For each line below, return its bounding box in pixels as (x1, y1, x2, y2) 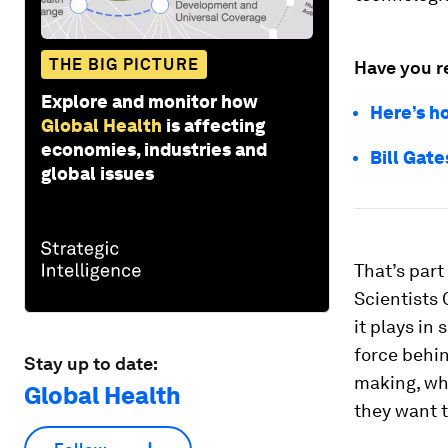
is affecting (166, 114, 265, 136)
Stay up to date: (24, 352, 158, 374)
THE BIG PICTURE (49, 54, 199, 74)
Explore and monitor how (41, 90, 258, 112)
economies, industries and (41, 138, 267, 160)
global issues (41, 162, 154, 184)
